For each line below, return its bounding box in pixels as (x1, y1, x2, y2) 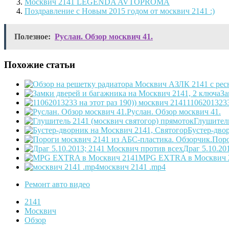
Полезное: (14, 32, 51, 41)
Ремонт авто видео (25, 180, 90, 189)
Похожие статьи (4, 59, 75, 70)
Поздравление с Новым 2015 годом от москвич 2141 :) (25, 7, 215, 16)
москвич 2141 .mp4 (99, 163, 166, 172)
